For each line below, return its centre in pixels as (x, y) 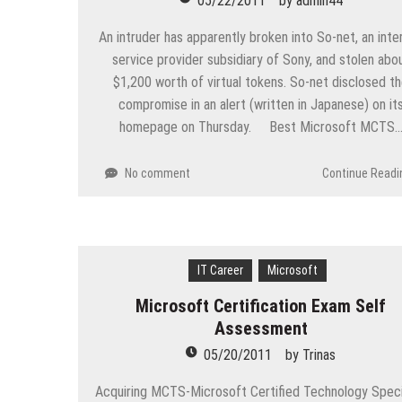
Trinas (319, 354)
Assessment (261, 328)
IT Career (221, 270)
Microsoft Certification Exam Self (261, 306)
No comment (157, 173)
